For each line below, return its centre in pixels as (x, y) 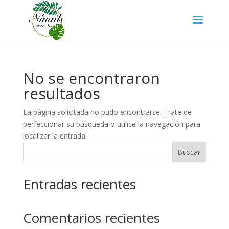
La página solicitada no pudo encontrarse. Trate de (107, 112)
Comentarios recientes (91, 218)
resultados (61, 93)
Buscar (189, 152)
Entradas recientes (79, 184)
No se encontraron (91, 78)
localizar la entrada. (55, 136)
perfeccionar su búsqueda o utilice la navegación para (111, 124)
